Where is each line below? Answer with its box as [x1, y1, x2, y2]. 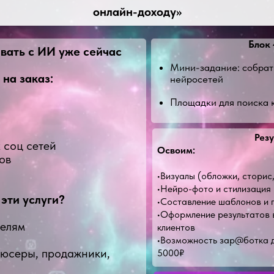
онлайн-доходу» [92, 4, 182, 19]
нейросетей [170, 73, 223, 85]
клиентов [157, 221, 195, 233]
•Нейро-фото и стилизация [157, 183, 271, 194]
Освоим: [157, 144, 195, 156]
